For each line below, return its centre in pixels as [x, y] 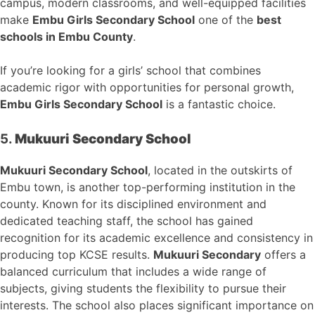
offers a [283, 255]
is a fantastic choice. [219, 104]
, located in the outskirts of [220, 171]
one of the [226, 19]
